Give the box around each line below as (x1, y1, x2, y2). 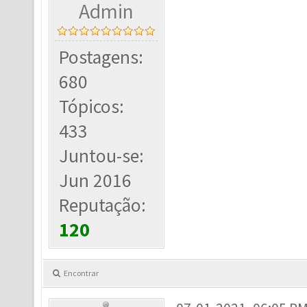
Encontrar (64, 268, 99, 278)
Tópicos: (59, 95, 125, 119)
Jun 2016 (59, 169, 132, 193)
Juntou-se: (59, 144, 145, 168)
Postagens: (59, 45, 144, 69)
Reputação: (59, 193, 147, 217)
